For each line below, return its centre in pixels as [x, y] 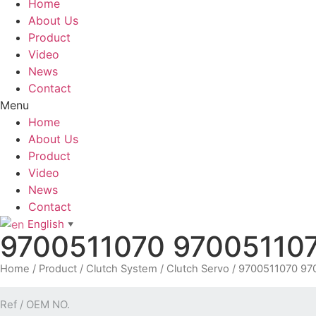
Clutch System [122, 269]
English [46, 224]
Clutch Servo [198, 269]
